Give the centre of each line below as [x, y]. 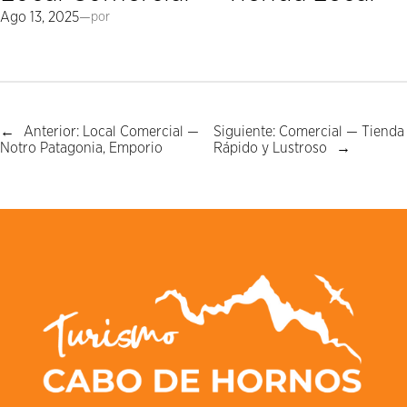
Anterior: [53, 131]
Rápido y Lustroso [270, 148]
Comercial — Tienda [341, 131]
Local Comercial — [141, 131]
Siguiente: [246, 131]
